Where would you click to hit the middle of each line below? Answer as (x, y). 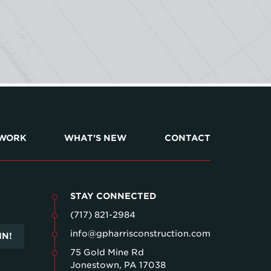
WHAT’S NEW (96, 138)
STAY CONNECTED (113, 196)
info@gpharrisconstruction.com (140, 233)
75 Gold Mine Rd (107, 252)
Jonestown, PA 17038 (118, 265)
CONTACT (187, 138)
